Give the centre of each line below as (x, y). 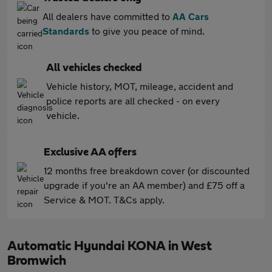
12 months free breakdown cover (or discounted (147, 170)
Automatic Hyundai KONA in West (110, 246)
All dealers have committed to (107, 16)
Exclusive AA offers (90, 152)
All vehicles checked (94, 68)
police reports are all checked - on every (133, 100)
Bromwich (37, 260)
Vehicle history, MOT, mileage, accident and (140, 86)
